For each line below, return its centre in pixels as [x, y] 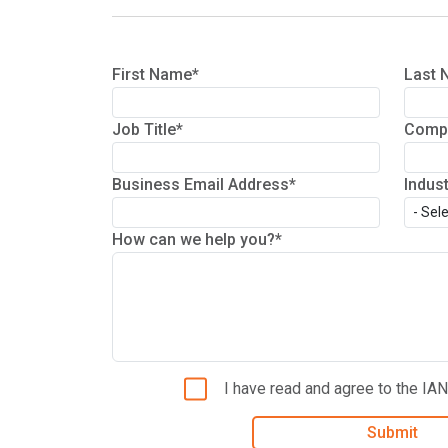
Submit [392, 433]
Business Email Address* [204, 185]
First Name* [155, 75]
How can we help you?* [197, 240]
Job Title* [147, 130]
